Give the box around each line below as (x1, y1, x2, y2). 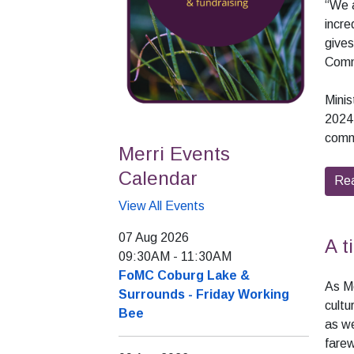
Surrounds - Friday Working (119, 288, 289, 302)
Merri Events (119, 143, 230, 165)
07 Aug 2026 (119, 231, 189, 245)
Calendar (119, 168, 198, 190)
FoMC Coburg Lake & (119, 269, 250, 283)
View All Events (119, 199, 205, 213)
